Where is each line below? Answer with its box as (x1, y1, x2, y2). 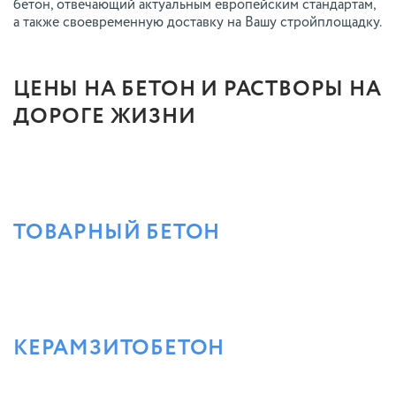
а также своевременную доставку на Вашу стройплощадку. (13, 16, 382, 31)
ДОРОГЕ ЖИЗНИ (13, 106, 196, 128)
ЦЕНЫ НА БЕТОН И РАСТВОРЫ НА (13, 79, 382, 101)
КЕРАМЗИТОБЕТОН (13, 338, 225, 360)
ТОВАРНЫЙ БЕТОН (13, 222, 221, 244)
